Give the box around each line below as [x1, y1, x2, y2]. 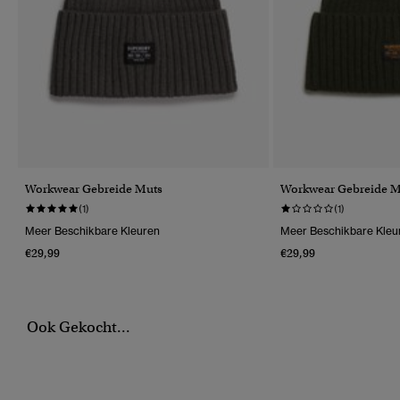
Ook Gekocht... [27, 317, 130, 337]
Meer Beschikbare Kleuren [25, 223, 160, 237]
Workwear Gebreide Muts [25, 180, 162, 196]
